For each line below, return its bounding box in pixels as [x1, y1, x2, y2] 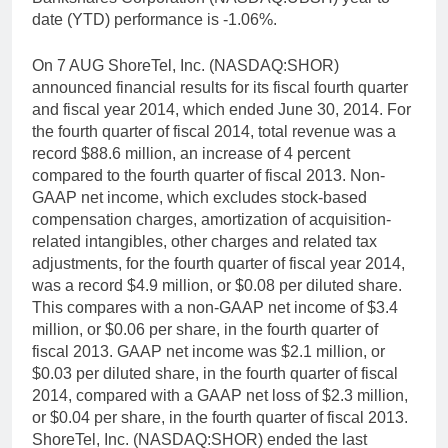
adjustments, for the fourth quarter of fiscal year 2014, [32, 255, 405, 273]
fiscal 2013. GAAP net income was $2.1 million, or [32, 343, 385, 361]
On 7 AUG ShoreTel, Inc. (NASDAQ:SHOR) [32, 57, 339, 75]
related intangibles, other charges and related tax [32, 233, 377, 251]
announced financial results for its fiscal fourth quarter [32, 79, 408, 97]
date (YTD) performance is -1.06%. [32, 11, 277, 29]
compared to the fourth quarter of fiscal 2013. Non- [32, 167, 385, 185]
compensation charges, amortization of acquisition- [32, 211, 391, 229]
